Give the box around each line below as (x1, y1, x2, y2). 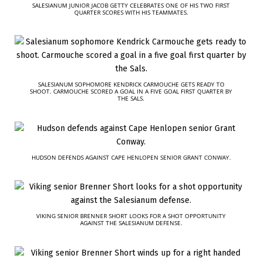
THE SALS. (118, 94, 144, 103)
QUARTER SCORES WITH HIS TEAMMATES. (74, 8, 188, 17)
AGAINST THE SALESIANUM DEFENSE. (80, 219, 182, 227)
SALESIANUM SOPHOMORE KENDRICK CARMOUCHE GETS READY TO (37, 80, 225, 89)
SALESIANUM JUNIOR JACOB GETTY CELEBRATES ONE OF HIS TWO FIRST (32, 1, 230, 10)
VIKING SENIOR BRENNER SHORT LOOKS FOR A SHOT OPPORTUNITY (36, 212, 226, 220)
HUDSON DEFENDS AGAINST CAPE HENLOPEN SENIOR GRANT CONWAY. (31, 153, 231, 161)
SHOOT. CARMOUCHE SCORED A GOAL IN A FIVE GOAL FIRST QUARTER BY (30, 87, 232, 96)
